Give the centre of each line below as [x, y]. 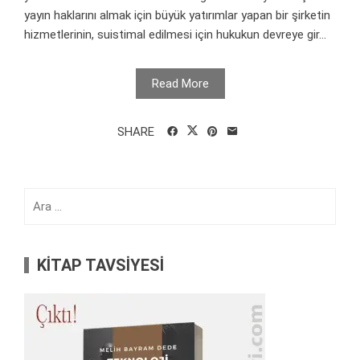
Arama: [42, 196]
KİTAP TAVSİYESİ [100, 265]
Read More [180, 83]
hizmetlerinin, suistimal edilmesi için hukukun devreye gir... [175, 34]
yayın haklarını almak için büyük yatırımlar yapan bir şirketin [177, 15]
